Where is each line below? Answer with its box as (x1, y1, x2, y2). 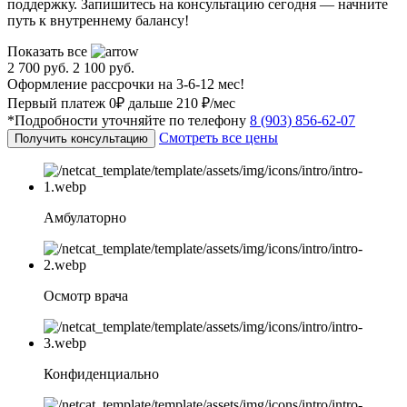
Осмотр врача (44, 288, 128, 304)
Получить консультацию (15, 132, 148, 146)
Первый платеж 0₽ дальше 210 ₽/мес (7, 95, 235, 112)
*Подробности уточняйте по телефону (7, 113, 250, 129)
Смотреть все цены (159, 130, 278, 146)
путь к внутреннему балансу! (7, 13, 189, 29)
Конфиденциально (44, 366, 159, 382)
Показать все (7, 44, 91, 60)
